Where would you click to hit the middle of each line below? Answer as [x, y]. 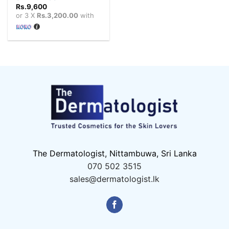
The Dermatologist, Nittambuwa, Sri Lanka [114, 154]
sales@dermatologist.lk [114, 179]
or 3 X [27, 16]
